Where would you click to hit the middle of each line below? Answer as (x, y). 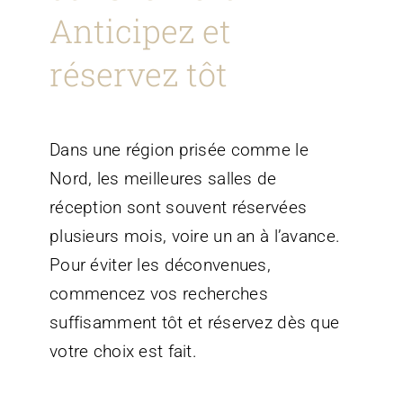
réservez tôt (138, 73)
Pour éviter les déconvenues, (160, 264)
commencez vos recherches (158, 293)
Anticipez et (140, 30)
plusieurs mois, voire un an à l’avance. (195, 236)
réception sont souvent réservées (178, 207)
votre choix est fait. (123, 351)
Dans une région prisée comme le (179, 149)
